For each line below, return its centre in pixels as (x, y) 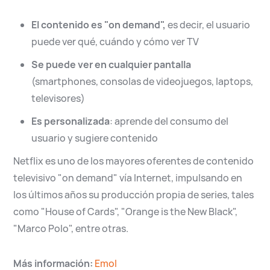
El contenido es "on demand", (99, 24)
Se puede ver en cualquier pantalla (111, 64)
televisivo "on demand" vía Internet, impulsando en (128, 177)
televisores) (58, 98)
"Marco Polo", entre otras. (71, 228)
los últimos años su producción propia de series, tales (134, 194)
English (49, 13)
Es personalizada (71, 121)
